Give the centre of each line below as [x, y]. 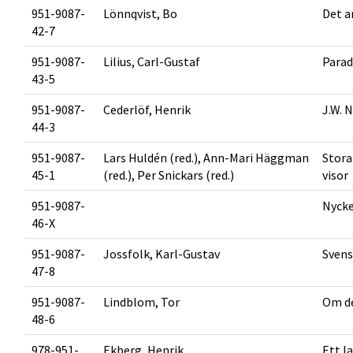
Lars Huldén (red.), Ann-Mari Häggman [206, 158]
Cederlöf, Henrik [147, 110]
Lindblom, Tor [141, 302]
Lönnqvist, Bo [140, 13]
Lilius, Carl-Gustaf [152, 61]
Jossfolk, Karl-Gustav [162, 254]
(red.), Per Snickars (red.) [169, 175]
